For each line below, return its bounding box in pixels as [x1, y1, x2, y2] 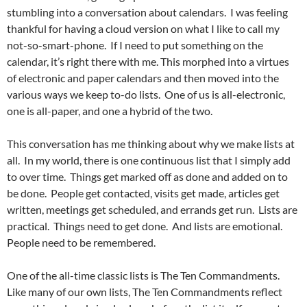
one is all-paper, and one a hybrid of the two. [7, 104, 212, 118]
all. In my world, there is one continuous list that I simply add [7, 153, 291, 167]
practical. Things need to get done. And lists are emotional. [7, 219, 284, 233]
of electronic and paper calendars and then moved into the [7, 71, 279, 85]
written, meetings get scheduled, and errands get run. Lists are [7, 203, 297, 217]
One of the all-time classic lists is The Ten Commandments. [7, 269, 282, 282]
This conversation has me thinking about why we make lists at [7, 137, 295, 151]
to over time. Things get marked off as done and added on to [7, 170, 288, 184]
